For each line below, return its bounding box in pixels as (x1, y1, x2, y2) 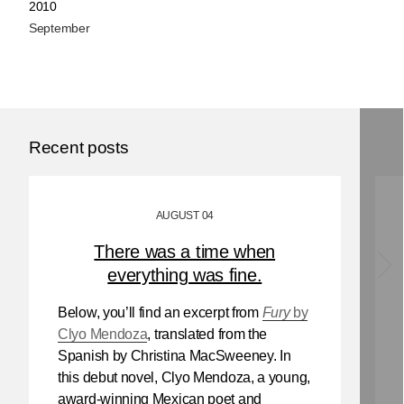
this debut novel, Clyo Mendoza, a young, (58, 370, 310, 386)
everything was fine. (107, 265, 262, 286)
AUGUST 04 (155, 209, 214, 223)
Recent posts (29, 138, 129, 158)
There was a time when (94, 242, 276, 262)
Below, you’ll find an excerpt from (58, 305, 262, 321)
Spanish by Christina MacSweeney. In (58, 348, 291, 364)
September (29, 21, 90, 36)
